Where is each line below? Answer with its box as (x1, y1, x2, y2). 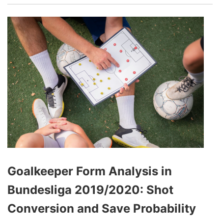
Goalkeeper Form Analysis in (7, 164, 172, 179)
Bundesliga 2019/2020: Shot (7, 183, 173, 197)
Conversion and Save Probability (7, 201, 196, 216)
